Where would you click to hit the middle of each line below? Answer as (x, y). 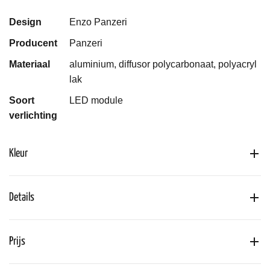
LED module (96, 100)
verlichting (33, 115)
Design (25, 22)
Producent (33, 43)
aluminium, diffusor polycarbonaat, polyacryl (163, 64)
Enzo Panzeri (98, 22)
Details (22, 197)
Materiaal (30, 64)
